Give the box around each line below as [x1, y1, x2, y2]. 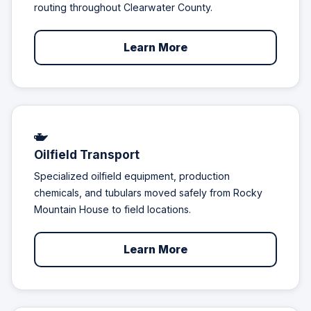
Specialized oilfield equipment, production [34, 170, 230, 183]
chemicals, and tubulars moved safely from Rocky [34, 187, 262, 199]
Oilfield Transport [34, 146, 140, 162]
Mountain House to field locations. [34, 203, 191, 216]
